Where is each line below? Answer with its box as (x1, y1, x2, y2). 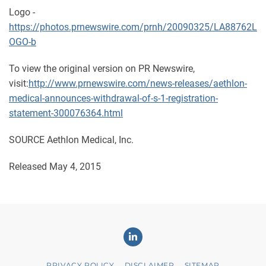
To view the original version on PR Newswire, (9, 63, 195, 75)
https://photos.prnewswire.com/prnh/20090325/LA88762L (9, 21, 257, 33)
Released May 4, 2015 (9, 161, 101, 173)
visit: (9, 78, 28, 90)
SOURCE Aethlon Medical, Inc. (9, 134, 134, 146)
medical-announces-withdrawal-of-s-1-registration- (9, 93, 218, 104)
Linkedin (132, 226, 159, 235)
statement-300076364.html (9, 107, 123, 119)
